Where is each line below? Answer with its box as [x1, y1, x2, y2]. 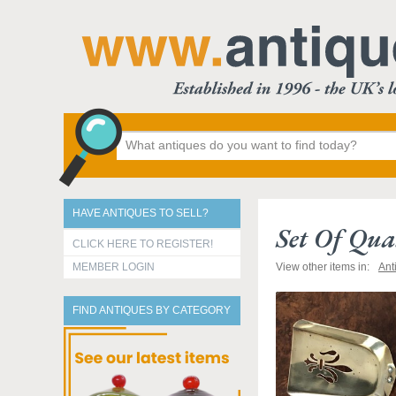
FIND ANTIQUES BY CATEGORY [72, 304, 231, 316]
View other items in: [276, 261, 369, 273]
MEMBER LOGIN [72, 261, 155, 273]
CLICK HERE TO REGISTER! [72, 238, 213, 250]
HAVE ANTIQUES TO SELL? [72, 207, 209, 219]
